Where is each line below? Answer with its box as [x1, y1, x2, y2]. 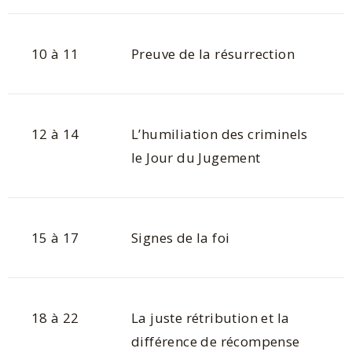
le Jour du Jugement [131, 148, 261, 167]
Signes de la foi [131, 228, 230, 247]
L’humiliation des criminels [131, 124, 308, 143]
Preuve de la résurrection [131, 44, 295, 63]
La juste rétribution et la [131, 308, 290, 327]
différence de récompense [131, 332, 300, 350]
